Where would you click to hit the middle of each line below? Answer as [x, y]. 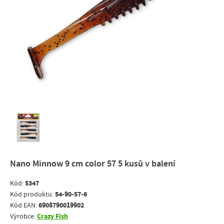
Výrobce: [23, 216]
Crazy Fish [52, 216]
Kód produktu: [32, 194]
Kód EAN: [24, 205]
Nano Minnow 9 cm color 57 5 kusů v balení [93, 163]
